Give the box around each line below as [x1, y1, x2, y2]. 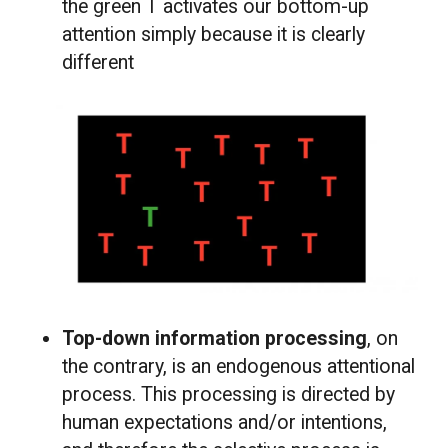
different [62, 50, 135, 74]
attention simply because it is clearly [62, 22, 366, 46]
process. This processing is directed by [62, 382, 396, 406]
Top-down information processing [62, 326, 368, 350]
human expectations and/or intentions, [62, 410, 388, 434]
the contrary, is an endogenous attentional [62, 354, 416, 378]
